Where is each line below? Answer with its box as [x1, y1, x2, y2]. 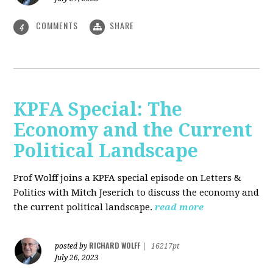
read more [155, 201, 204, 213]
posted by [55, 241, 90, 250]
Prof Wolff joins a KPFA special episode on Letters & [13, 172, 242, 183]
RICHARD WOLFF [89, 239, 141, 250]
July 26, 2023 [55, 253, 99, 262]
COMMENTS [34, 19, 81, 32]
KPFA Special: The [13, 98, 183, 120]
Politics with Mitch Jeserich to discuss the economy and [13, 186, 260, 198]
